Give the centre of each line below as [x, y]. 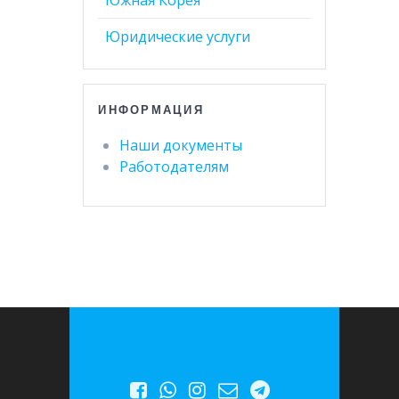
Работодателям [175, 166]
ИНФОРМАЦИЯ [151, 109]
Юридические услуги [178, 36]
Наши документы [181, 145]
